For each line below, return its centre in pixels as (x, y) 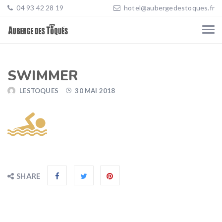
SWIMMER (43, 76)
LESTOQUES (39, 91)
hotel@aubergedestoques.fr (169, 8)
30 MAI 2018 (95, 91)
